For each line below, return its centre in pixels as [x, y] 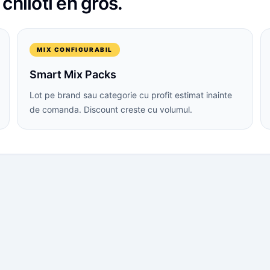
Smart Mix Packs [73, 74]
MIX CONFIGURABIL [75, 49]
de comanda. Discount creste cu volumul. [111, 109]
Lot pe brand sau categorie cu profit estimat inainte [131, 95]
